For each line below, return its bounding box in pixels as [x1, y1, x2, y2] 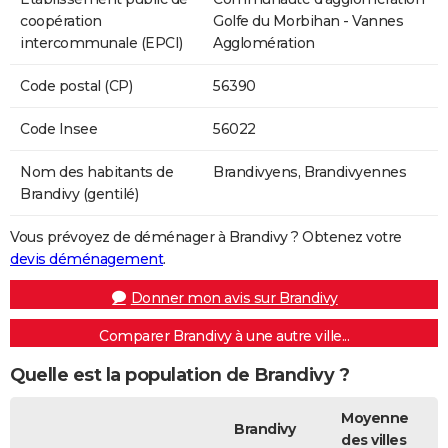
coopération [20, 11, 102, 30]
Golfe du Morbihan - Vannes [213, 11, 403, 30]
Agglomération [213, 33, 315, 52]
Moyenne [341, 408, 409, 427]
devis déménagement [10, 249, 163, 268]
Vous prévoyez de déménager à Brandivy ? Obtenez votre [10, 227, 402, 246]
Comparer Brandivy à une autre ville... [99, 326, 349, 345]
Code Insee [20, 119, 97, 138]
